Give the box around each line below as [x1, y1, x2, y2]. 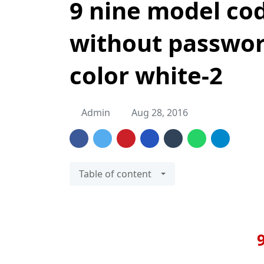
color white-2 [70, 59, 223, 91]
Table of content [79, 167, 151, 180]
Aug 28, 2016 [131, 106, 188, 119]
